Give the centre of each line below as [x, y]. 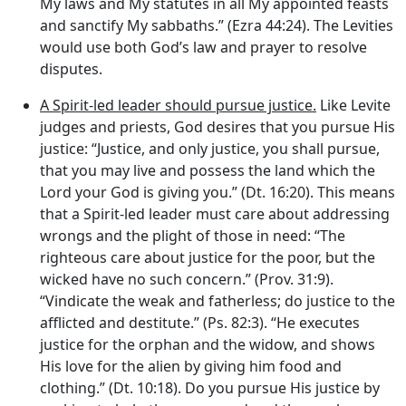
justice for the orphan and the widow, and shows [208, 345]
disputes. [71, 69]
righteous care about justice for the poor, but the [208, 258]
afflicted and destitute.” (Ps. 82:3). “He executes [200, 323]
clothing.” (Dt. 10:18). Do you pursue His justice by [210, 388]
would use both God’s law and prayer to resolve [203, 48]
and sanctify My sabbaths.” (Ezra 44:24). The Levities [217, 26]
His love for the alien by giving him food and [191, 367]
